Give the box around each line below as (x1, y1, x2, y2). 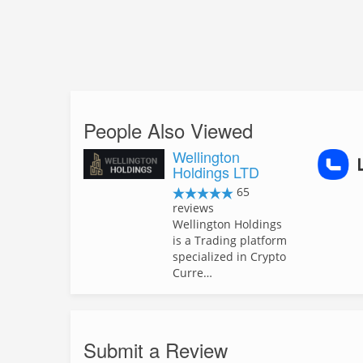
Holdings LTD (173, 161, 259, 182)
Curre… (173, 265, 212, 280)
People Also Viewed (83, 116, 253, 144)
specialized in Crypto (173, 249, 286, 264)
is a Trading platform (173, 233, 287, 248)
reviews (173, 200, 214, 216)
